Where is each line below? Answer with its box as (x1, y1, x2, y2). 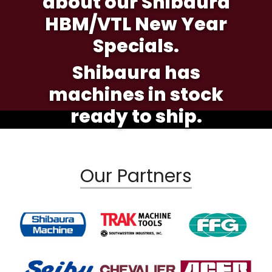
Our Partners (80, 163, 192, 189)
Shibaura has (72, 60, 200, 86)
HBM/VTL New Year (45, 12, 227, 37)
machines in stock (49, 82, 223, 107)
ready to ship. (70, 104, 202, 129)
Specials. (93, 33, 179, 59)
